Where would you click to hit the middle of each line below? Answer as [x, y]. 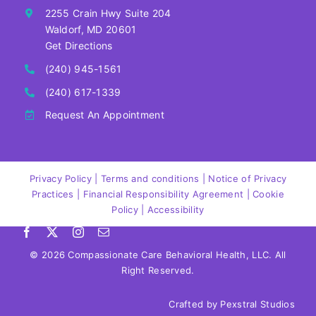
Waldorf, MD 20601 [91, 30]
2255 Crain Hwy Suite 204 [108, 13]
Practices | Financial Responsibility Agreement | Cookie [158, 194]
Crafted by [195, 304]
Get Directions [79, 46]
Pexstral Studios [258, 304]
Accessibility [176, 210]
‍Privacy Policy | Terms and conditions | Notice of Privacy [158, 179]
